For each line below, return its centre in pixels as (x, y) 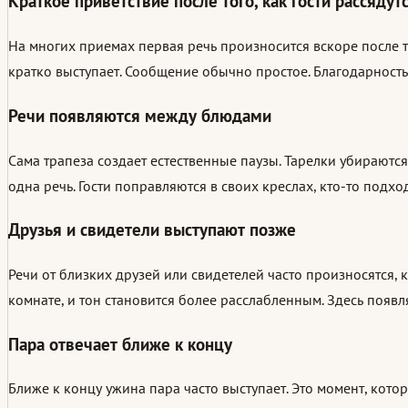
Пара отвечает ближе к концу (120, 344)
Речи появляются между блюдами (140, 115)
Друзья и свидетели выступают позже (152, 230)
